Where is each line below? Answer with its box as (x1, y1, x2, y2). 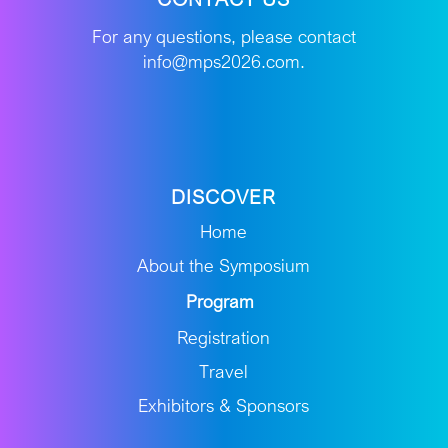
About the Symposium (137, 254, 311, 277)
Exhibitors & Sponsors (138, 394, 310, 417)
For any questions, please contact (91, 25, 356, 48)
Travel (199, 360, 249, 383)
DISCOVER (171, 184, 277, 210)
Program (186, 290, 255, 313)
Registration (177, 326, 271, 349)
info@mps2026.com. (142, 50, 305, 73)
